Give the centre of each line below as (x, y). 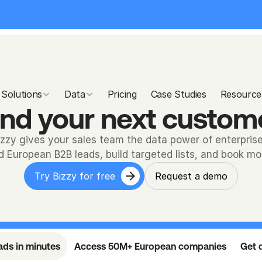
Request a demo (191, 176)
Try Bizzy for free (75, 176)
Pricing (122, 94)
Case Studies (178, 94)
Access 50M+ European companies (150, 246)
